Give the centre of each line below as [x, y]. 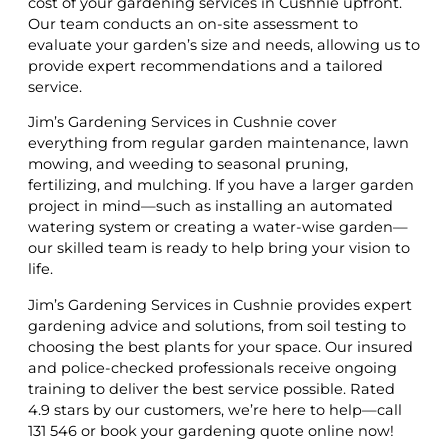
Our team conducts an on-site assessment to [193, 23]
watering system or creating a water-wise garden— [218, 227]
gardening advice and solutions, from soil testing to [217, 325]
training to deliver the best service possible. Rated [211, 388]
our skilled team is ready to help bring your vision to [219, 248]
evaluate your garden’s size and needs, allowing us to [224, 44]
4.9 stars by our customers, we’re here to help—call [215, 409]
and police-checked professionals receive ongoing [212, 367]
